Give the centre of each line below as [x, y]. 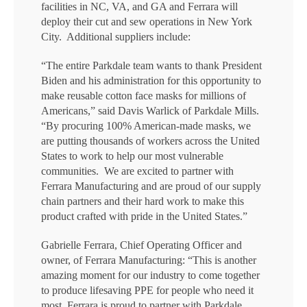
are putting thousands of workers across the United [150, 141]
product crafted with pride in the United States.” [144, 216]
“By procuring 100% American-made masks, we [146, 126]
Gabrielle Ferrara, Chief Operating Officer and [142, 245]
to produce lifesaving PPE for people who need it [147, 290]
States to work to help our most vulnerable [132, 156]
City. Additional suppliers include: [116, 37]
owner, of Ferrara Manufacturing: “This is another [149, 260]
